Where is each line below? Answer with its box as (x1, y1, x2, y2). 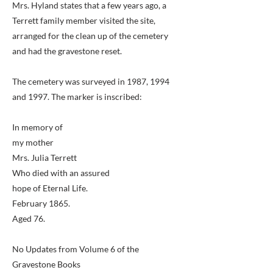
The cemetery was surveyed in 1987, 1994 (12, 76, 169, 87)
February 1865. (12, 198, 70, 208)
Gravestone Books (12, 259, 80, 269)
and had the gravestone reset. (12, 46, 122, 56)
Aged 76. (12, 213, 45, 224)
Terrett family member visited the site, (12, 15, 155, 26)
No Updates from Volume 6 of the (12, 244, 139, 254)
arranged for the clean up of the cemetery (12, 30, 168, 41)
